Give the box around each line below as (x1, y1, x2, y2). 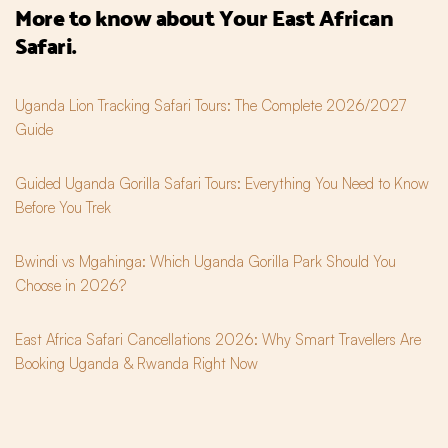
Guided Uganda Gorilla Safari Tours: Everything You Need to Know (15, 174, 429, 194)
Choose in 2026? (15, 276, 126, 296)
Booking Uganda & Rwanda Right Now (15, 354, 258, 374)
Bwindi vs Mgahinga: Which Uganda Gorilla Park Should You (15, 252, 396, 272)
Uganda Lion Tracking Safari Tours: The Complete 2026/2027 (15, 96, 406, 116)
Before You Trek (15, 198, 111, 218)
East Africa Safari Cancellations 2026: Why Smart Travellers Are (15, 330, 421, 350)
